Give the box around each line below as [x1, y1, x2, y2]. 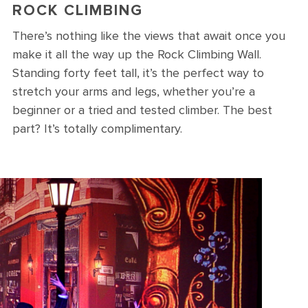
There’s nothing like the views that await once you [12, 28, 285, 43]
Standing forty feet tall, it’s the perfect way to [12, 65, 264, 80]
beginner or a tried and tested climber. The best [12, 102, 272, 118]
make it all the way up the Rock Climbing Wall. [12, 47, 261, 62]
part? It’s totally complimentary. [12, 121, 182, 136]
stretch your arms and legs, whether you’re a [12, 84, 255, 99]
